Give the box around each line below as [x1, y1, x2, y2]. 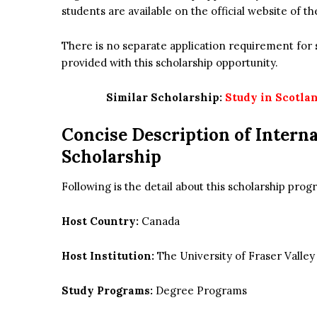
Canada [139, 214, 180, 229]
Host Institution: [62, 249, 157, 263]
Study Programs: [62, 284, 156, 298]
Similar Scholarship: [106, 91, 226, 105]
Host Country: [62, 214, 139, 229]
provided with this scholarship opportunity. [62, 56, 278, 70]
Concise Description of [62, 124, 251, 146]
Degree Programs [156, 284, 247, 298]
